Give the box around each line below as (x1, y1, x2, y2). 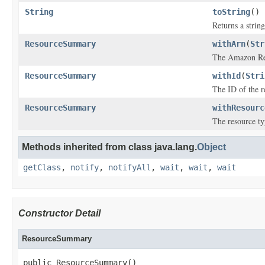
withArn (212, 39, 245, 49)
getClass (23, 163, 61, 172)
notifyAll (108, 163, 151, 172)
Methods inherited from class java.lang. (22, 142, 197, 152)
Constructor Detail (18, 208, 101, 218)
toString (212, 7, 250, 17)
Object (197, 142, 226, 152)
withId (212, 71, 241, 80)
